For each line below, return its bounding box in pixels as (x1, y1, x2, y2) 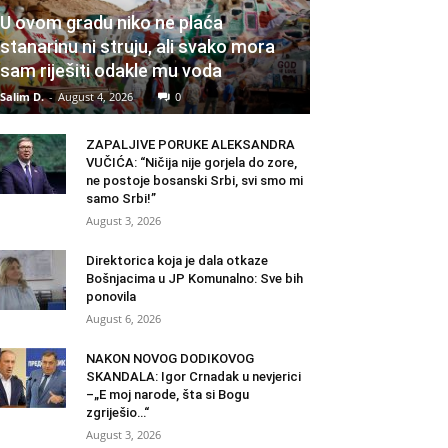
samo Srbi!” (86, 191, 156, 207)
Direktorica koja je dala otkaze (86, 253, 268, 269)
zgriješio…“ (86, 405, 149, 421)
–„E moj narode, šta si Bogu (86, 387, 249, 403)
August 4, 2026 (58, 89, 133, 105)
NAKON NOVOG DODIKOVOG (86, 351, 254, 367)
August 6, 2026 (86, 311, 161, 327)
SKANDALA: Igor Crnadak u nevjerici (86, 369, 301, 385)
